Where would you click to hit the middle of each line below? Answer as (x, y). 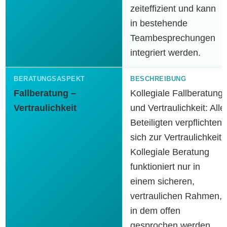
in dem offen (155, 211)
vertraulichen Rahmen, (176, 196)
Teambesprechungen (173, 38)
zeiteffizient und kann (173, 9)
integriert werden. (165, 53)
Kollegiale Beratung (170, 152)
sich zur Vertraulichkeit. (177, 137)
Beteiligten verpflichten (176, 123)
